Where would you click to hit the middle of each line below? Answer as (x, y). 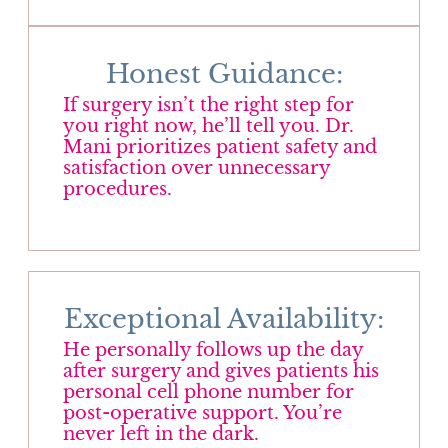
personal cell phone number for (208, 391)
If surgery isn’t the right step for (208, 104)
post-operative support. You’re (202, 412)
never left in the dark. (160, 433)
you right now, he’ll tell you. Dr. (208, 125)
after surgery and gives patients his (220, 370)
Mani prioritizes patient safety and (219, 146)
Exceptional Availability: (224, 318)
